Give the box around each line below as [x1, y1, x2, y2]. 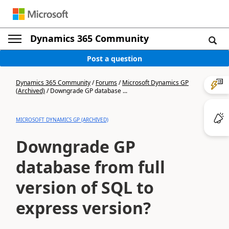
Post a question [87, 53, 142, 63]
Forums [96, 78, 117, 87]
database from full [16, 156, 165, 178]
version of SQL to [16, 176, 154, 198]
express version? [16, 197, 151, 219]
